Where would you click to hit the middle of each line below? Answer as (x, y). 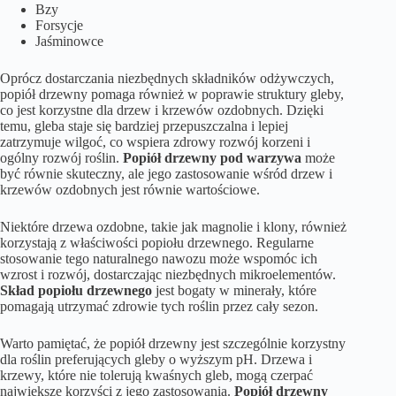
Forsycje (59, 25)
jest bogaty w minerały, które (234, 290)
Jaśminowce (69, 41)
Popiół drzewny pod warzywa (212, 157)
